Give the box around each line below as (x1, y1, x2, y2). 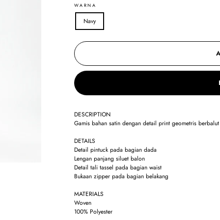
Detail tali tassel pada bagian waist (74, 163, 162, 172)
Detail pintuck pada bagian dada (74, 145, 157, 154)
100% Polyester (74, 207, 113, 216)
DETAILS (74, 137, 96, 145)
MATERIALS (74, 190, 104, 198)
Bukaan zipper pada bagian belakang (74, 172, 171, 181)
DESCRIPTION (74, 110, 111, 119)
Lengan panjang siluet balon (74, 154, 145, 163)
